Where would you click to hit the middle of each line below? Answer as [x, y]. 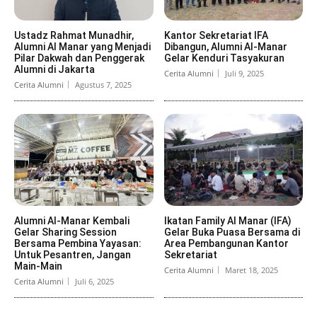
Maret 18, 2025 [251, 270]
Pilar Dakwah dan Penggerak [79, 58]
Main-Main [38, 266]
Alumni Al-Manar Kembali [72, 220]
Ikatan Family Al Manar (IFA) [227, 220]
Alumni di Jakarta [54, 69]
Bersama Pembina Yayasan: [78, 243]
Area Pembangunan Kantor [226, 243]
